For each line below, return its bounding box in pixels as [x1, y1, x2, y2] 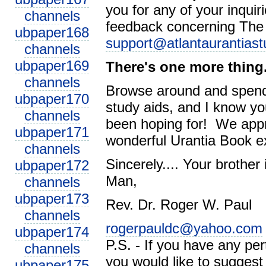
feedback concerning [106, 18, 239, 34]
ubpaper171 [15, 124, 89, 140]
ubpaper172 [15, 157, 89, 173]
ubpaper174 [15, 224, 89, 240]
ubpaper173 [15, 191, 89, 207]
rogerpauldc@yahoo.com [106, 220, 262, 236]
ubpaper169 [15, 58, 89, 74]
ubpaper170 [15, 91, 89, 107]
